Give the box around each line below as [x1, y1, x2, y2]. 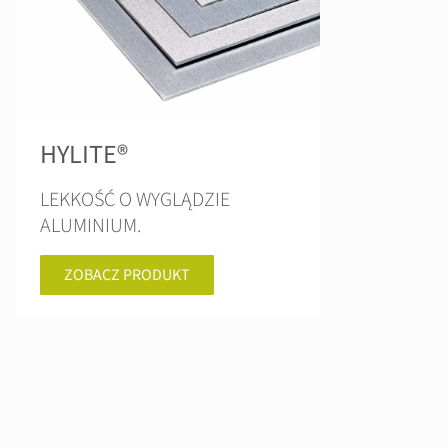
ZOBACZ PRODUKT [64, 264, 190, 286]
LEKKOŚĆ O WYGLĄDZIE [40, 186, 230, 214]
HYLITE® [40, 136, 128, 173]
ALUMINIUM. [40, 212, 141, 240]
